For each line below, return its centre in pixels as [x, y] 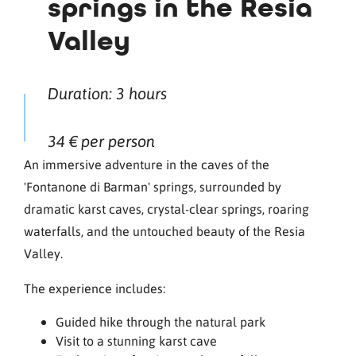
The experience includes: [95, 288]
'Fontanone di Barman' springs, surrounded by [153, 187]
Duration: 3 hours [107, 94]
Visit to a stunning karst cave [136, 341]
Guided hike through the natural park [161, 322]
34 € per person [101, 141]
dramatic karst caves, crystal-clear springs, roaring [166, 209]
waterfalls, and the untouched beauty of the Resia [164, 231]
